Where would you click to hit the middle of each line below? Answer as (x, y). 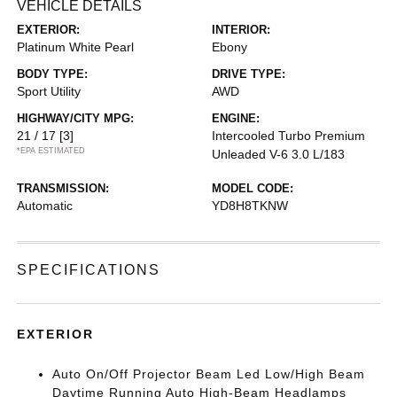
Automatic (45, 206)
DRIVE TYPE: (249, 74)
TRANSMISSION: (63, 188)
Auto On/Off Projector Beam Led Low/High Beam (209, 374)
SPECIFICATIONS (89, 270)
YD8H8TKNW (250, 206)
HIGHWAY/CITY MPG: (76, 118)
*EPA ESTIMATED (51, 151)
